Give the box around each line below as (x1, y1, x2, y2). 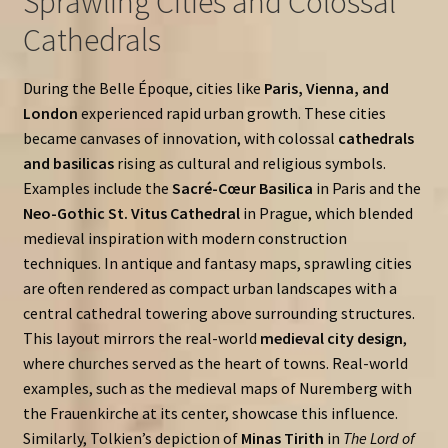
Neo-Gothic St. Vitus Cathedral (22, 203, 240, 224)
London (22, 103, 78, 124)
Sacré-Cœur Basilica (171, 178, 313, 199)
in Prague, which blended (239, 203, 413, 224)
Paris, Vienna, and (263, 78, 389, 99)
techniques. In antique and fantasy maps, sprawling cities (22, 253, 412, 274)
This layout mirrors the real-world (22, 328, 260, 349)
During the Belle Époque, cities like (22, 78, 264, 99)
